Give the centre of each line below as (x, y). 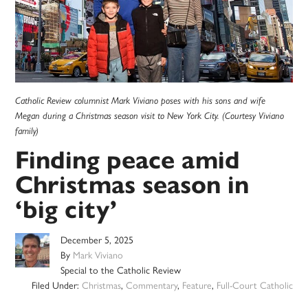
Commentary (151, 286)
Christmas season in (132, 185)
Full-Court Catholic (254, 286)
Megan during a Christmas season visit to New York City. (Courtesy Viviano (150, 116)
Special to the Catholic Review (121, 271)
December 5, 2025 (97, 241)
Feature (197, 286)
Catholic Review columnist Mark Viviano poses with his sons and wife (141, 101)
